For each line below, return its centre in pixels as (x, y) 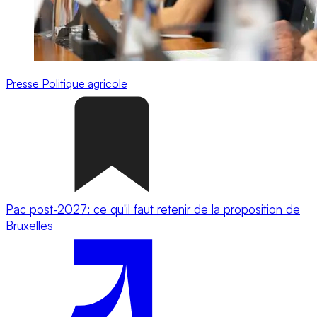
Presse (24, 83)
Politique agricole (85, 83)
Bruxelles (29, 225)
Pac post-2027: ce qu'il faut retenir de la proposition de (153, 209)
